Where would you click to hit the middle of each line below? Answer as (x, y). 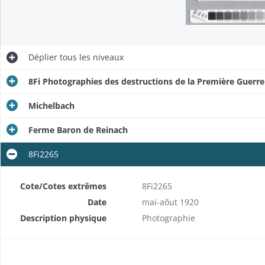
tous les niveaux (90, 57)
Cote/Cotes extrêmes (63, 186)
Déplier (43, 57)
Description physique (63, 218)
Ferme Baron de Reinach (78, 130)
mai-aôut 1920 (170, 202)
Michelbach (51, 105)
